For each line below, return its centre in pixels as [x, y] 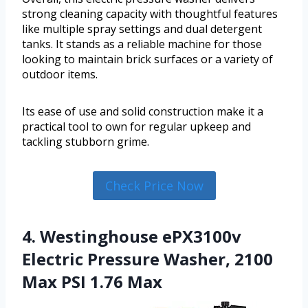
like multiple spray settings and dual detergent [142, 29]
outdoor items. [60, 75]
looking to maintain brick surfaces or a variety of [147, 59]
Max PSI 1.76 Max [92, 282]
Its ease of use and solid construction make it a [143, 112]
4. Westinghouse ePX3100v [132, 236]
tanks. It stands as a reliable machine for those [142, 44]
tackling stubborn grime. [86, 142]
